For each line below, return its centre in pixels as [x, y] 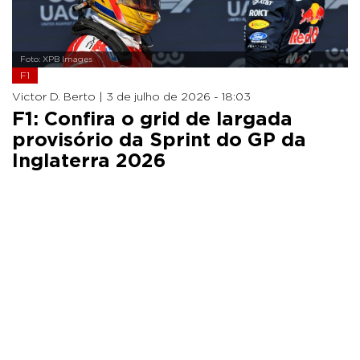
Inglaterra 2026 [89, 161]
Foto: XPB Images [56, 59]
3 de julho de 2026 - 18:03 [178, 97]
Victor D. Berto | [59, 97]
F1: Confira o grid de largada [152, 119]
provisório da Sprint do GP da [159, 140]
